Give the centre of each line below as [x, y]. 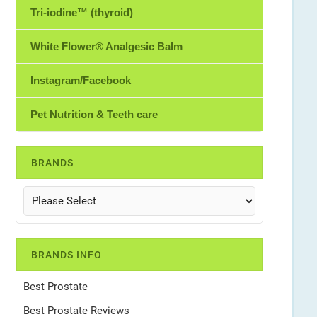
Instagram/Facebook [81, 80]
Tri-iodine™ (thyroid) [82, 12]
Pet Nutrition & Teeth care [94, 114]
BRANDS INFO [67, 255]
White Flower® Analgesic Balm [106, 46]
